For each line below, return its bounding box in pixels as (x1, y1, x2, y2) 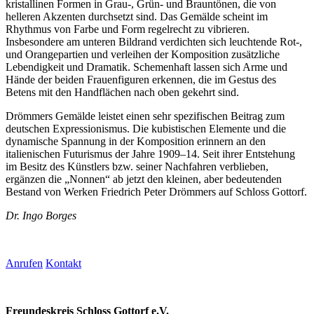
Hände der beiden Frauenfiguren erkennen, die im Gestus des (6, 73, 276, 86)
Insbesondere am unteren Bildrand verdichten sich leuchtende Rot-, (6, 35, 302, 48)
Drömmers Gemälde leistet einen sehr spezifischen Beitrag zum (6, 109, 285, 122)
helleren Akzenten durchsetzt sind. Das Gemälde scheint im (6, 10, 268, 22)
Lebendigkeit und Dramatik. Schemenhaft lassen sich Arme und (6, 60, 287, 73)
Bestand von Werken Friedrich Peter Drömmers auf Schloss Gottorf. (6, 185, 307, 198)
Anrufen (6, 257, 43, 269)
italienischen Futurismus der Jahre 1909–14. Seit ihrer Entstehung (6, 147, 295, 160)
